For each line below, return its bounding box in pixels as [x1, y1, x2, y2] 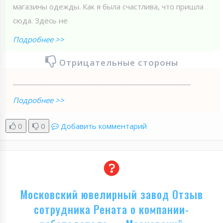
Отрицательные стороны [59, 56, 178, 68]
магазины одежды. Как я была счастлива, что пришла [13, 1, 204, 11]
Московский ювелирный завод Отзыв [20, 186, 203, 202]
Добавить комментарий [61, 120, 147, 131]
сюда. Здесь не [13, 15, 68, 25]
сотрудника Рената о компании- [34, 201, 189, 217]
